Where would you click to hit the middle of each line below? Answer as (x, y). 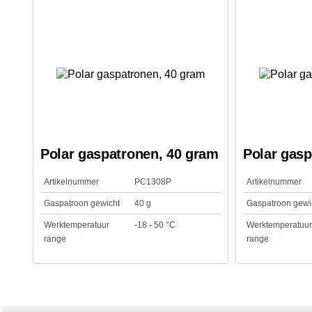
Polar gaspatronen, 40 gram (130, 154)
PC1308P (153, 182)
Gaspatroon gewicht (82, 203)
